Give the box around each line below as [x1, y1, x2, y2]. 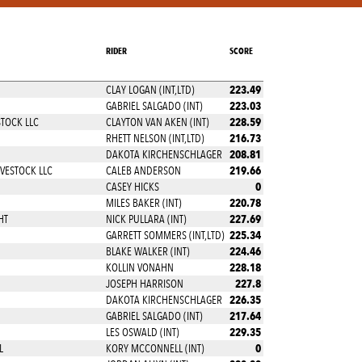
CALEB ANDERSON [105, 164, 181, 177]
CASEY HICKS [105, 180, 159, 193]
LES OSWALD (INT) [105, 326, 179, 339]
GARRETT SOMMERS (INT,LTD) [105, 229, 225, 242]
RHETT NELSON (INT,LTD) [105, 132, 204, 145]
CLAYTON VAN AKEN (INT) [105, 116, 209, 128]
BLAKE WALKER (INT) [105, 245, 190, 258]
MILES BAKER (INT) [105, 196, 182, 209]
